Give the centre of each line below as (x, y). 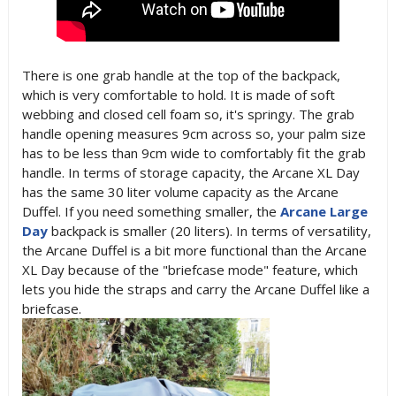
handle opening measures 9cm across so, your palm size (194, 133)
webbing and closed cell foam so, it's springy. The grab (188, 114)
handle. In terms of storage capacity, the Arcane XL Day (190, 172)
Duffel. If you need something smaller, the (151, 211)
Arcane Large (324, 211)
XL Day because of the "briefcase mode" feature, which (190, 270)
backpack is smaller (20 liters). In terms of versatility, (209, 231)
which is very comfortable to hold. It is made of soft (178, 95)
